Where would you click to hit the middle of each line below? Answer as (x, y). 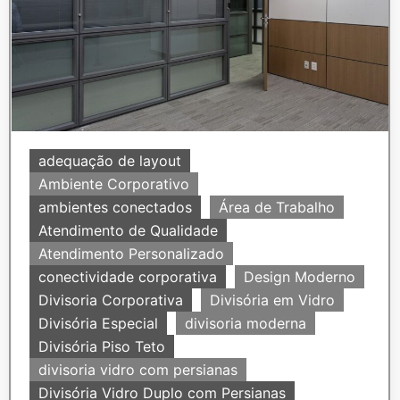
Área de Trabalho (277, 207)
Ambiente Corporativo (114, 183)
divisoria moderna (246, 323)
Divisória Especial (98, 323)
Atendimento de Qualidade (128, 230)
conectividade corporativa (128, 276)
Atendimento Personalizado (131, 253)
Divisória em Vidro (272, 300)
